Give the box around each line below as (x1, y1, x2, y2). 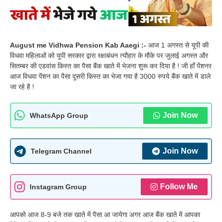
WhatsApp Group (30, 111, 88, 119)
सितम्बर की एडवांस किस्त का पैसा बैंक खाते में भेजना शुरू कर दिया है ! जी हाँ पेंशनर (10, 62, 212, 70)
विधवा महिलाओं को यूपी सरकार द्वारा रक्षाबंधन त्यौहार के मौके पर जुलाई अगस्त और (10, 52, 208, 60)
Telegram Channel (31, 147, 92, 155)
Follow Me (160, 182, 198, 191)
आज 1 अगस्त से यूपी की (148, 41, 209, 50)
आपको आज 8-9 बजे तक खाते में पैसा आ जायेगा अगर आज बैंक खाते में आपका (10, 211, 200, 219)
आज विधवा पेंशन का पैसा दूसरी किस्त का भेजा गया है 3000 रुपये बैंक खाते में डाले (10, 72, 211, 81)
